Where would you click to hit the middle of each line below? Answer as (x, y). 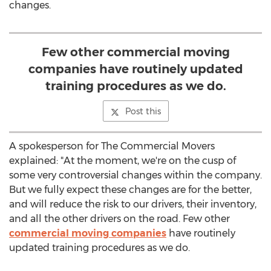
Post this (143, 111)
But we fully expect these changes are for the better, (130, 190)
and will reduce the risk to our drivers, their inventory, (133, 204)
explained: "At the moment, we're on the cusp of (122, 161)
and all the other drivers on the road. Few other (119, 219)
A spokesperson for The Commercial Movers (112, 146)
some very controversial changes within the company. (135, 175)
